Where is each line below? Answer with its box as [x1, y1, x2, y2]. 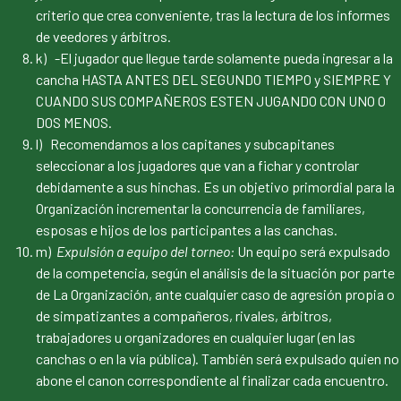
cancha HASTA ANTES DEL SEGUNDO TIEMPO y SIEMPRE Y [36, 71, 391, 89]
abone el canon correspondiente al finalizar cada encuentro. [36, 371, 388, 389]
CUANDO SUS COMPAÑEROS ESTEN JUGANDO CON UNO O [36, 92, 386, 110]
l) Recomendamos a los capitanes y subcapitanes [36, 135, 335, 153]
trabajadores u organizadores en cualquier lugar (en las [36, 328, 355, 346]
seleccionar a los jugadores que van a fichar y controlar [36, 157, 359, 175]
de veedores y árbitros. [36, 28, 171, 46]
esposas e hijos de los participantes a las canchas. [36, 221, 337, 239]
